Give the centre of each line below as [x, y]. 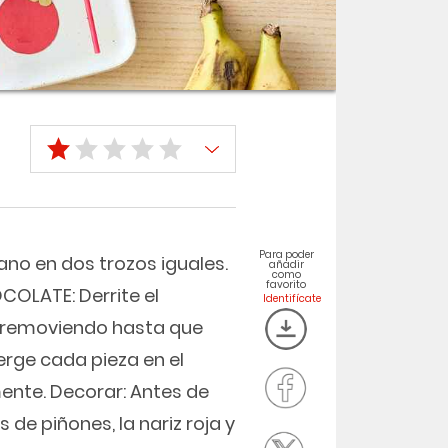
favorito [286, 284]
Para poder [286, 254]
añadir [286, 264]
